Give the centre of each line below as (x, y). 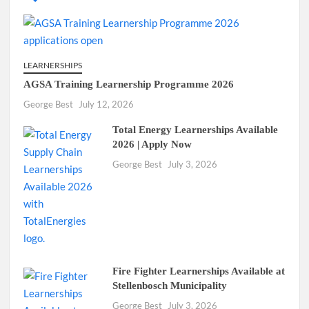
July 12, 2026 (107, 104)
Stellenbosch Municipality (170, 286)
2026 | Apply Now (152, 144)
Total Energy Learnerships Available (196, 130)
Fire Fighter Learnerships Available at (199, 271)
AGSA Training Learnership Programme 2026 (129, 84)
